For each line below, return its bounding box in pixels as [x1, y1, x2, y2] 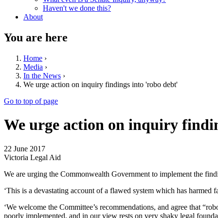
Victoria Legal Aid [4, 153, 61, 162]
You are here [4, 31, 68, 44]
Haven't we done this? [43, 4, 111, 12]
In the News [23, 71, 61, 80]
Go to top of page [4, 96, 58, 105]
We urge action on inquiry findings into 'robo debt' [23, 80, 178, 89]
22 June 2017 [4, 144, 45, 153]
